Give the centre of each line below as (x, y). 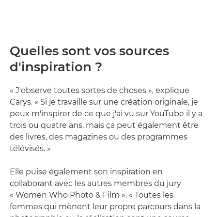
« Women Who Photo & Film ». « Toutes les (92, 195)
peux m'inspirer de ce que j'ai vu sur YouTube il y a (106, 113)
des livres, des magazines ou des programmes (99, 137)
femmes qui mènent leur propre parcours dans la (105, 206)
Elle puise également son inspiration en (86, 171)
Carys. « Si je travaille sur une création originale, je (104, 102)
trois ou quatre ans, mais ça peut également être (104, 125)
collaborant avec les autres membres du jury (95, 183)
